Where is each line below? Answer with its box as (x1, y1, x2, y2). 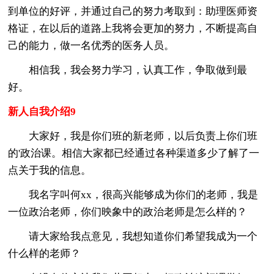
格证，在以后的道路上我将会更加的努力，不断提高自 (8, 22, 258, 34)
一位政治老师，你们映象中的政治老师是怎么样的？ (8, 206, 248, 218)
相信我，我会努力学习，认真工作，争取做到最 (8, 64, 248, 76)
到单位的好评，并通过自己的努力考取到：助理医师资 (8, 5, 258, 17)
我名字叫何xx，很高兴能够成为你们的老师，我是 (8, 188, 259, 201)
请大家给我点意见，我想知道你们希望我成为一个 (8, 230, 258, 242)
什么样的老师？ (8, 247, 81, 259)
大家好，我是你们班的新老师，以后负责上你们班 (8, 130, 258, 142)
